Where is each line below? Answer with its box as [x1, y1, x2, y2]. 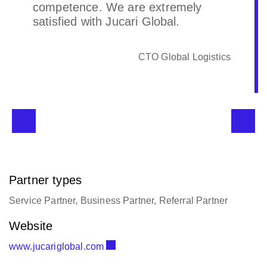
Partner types [9, 166, 82, 179]
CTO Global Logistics [138, 52, 231, 62]
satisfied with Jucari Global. [33, 15, 180, 28]
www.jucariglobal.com [9, 234, 107, 244]
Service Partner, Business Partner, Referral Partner [9, 188, 228, 198]
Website [9, 212, 53, 225]
